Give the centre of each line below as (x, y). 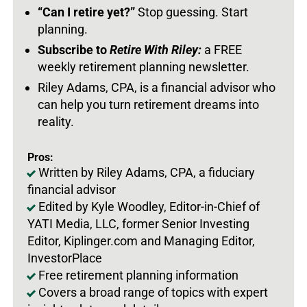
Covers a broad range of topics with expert (153, 292)
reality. (56, 121)
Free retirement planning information (138, 275)
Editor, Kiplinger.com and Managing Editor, (141, 241)
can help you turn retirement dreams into (148, 104)
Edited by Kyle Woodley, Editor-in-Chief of (149, 206)
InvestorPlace (65, 258)
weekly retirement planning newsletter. (144, 66)
